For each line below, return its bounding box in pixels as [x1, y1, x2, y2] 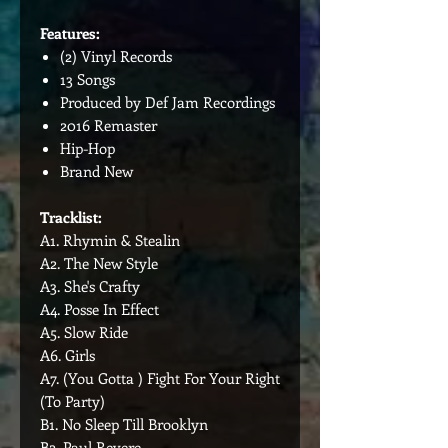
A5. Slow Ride [40, 322, 128, 342]
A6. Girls [40, 345, 95, 365]
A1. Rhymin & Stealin [40, 230, 180, 250]
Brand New [60, 161, 133, 181]
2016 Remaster [60, 115, 157, 135]
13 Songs [60, 69, 115, 89]
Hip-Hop [60, 138, 115, 158]
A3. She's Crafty [40, 276, 140, 296]
